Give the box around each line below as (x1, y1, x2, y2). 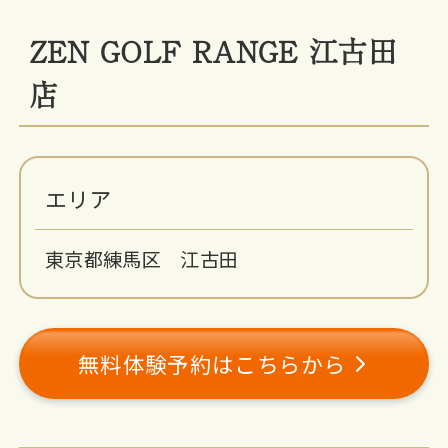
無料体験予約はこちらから (77, 347, 347, 379)
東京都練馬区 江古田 (44, 244, 239, 273)
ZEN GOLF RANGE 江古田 (28, 29, 398, 71)
